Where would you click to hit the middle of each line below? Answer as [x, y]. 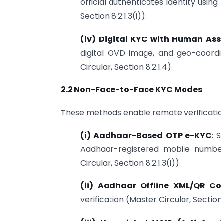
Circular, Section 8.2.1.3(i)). [130, 163]
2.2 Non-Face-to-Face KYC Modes [131, 90]
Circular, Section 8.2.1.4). [127, 67]
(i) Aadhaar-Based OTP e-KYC [146, 136]
